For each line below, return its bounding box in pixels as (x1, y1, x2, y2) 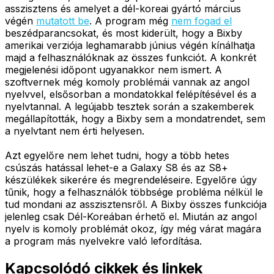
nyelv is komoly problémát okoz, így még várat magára (5, 222, 261, 235)
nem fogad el (171, 14, 232, 27)
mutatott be (36, 14, 89, 27)
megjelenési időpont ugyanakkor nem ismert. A (5, 63, 222, 76)
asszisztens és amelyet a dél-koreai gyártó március (5, 2, 241, 15)
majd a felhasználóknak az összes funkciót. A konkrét (5, 51, 256, 64)
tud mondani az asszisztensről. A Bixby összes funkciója (5, 198, 267, 210)
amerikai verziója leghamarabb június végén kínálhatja (5, 39, 255, 51)
